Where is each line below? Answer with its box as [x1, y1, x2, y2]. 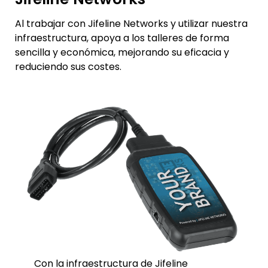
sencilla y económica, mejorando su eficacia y [15, 45, 229, 59]
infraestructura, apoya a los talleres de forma [15, 31, 229, 45]
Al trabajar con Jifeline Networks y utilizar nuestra [15, 16, 248, 31]
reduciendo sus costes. [15, 59, 121, 74]
